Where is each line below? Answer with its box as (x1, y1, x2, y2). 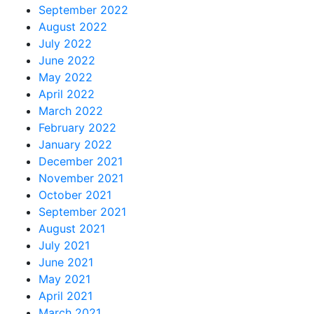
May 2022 (39, 70, 93, 84)
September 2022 (39, 3, 128, 17)
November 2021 (39, 171, 123, 185)
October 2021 (39, 188, 111, 202)
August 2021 (39, 221, 105, 235)
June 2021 (39, 255, 93, 269)
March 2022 (39, 104, 103, 118)
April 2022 (39, 87, 95, 101)
